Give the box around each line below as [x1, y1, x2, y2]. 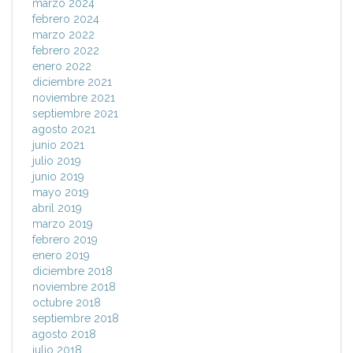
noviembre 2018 [32, 281, 116, 294]
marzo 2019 [32, 217, 93, 231]
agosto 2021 [32, 123, 95, 136]
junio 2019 [32, 170, 84, 184]
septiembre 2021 [32, 107, 118, 121]
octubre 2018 [32, 296, 101, 310]
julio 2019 [32, 154, 81, 168]
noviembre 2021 [32, 91, 115, 105]
